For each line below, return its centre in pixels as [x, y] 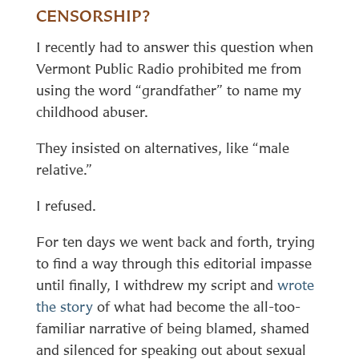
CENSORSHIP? [93, 15]
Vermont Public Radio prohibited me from [168, 68]
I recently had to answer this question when [174, 46]
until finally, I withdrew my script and [156, 284]
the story [64, 306]
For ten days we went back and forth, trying [175, 241]
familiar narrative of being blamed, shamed [172, 328]
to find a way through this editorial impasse [173, 263]
